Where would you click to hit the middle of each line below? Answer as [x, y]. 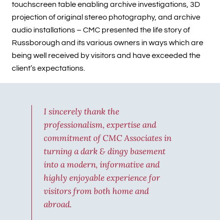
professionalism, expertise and [100, 125]
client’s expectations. [48, 69]
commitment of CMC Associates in [108, 138]
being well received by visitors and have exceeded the [106, 56]
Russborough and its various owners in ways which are [108, 43]
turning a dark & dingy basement [105, 151]
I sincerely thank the [82, 112]
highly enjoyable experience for [102, 178]
